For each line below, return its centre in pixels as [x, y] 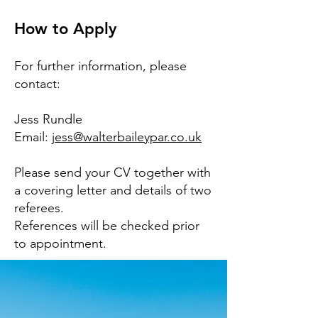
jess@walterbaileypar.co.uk [127, 137]
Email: [33, 137]
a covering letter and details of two [113, 190]
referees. [41, 208]
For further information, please [100, 66]
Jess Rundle [48, 119]
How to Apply [65, 29]
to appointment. [60, 243]
